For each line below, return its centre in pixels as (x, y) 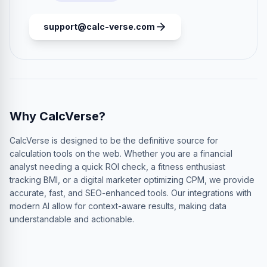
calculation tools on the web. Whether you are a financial (121, 153)
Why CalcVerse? (58, 116)
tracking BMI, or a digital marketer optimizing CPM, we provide (132, 180)
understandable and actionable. (72, 219)
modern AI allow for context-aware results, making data (118, 206)
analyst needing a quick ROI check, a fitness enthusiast (117, 167)
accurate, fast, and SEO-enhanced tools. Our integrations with (131, 193)
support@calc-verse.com (99, 27)
